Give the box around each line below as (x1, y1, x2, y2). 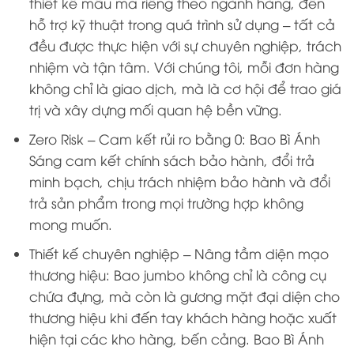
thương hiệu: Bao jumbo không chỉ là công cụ (29, 265, 327, 284)
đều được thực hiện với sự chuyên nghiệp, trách (29, 36, 342, 55)
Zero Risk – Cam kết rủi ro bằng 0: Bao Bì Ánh (29, 130, 321, 148)
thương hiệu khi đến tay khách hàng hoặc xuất (29, 308, 337, 327)
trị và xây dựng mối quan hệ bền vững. (29, 100, 283, 119)
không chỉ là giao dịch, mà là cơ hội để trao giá (29, 78, 342, 97)
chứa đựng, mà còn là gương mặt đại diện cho (29, 287, 341, 306)
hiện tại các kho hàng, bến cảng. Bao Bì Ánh (29, 330, 325, 348)
